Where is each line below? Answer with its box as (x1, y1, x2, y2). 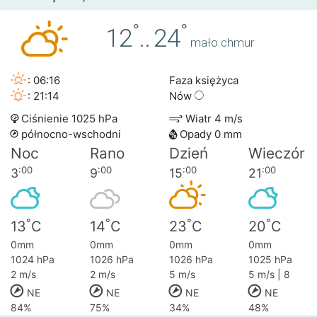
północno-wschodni (18, 127, 121, 142)
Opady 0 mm (177, 127, 242, 142)
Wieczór (248, 144, 305, 163)
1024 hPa (11, 253, 54, 266)
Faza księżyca (169, 74, 238, 88)
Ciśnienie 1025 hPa (18, 112, 117, 126)
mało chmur (190, 35, 255, 50)
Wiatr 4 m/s (183, 112, 243, 126)
